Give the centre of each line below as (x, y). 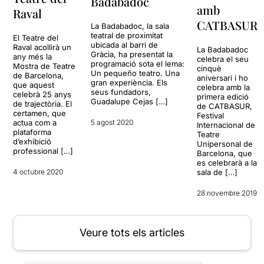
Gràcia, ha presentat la (132, 54)
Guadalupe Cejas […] (130, 101)
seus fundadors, (121, 92)
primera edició (223, 96)
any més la (33, 56)
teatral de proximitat (127, 35)
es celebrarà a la (227, 162)
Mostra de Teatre (44, 66)
